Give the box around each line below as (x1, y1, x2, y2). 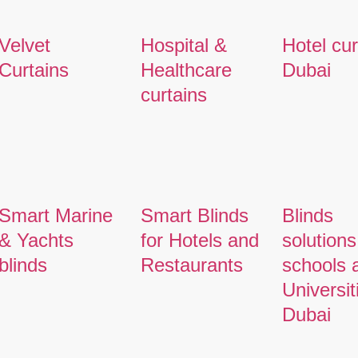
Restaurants (140, 253, 243, 276)
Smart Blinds (140, 204, 249, 226)
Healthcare (140, 58, 232, 81)
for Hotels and (140, 229, 259, 251)
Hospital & (140, 34, 227, 56)
